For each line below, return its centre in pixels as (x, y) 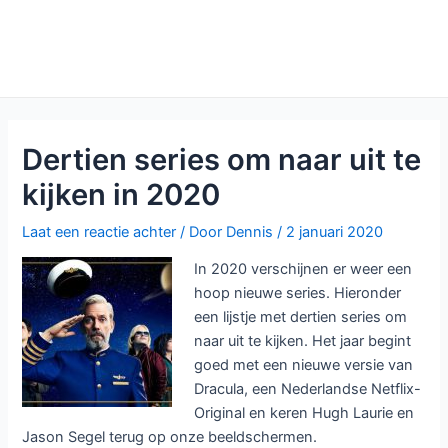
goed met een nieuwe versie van (304, 365)
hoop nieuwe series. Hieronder (298, 293)
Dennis (252, 231)
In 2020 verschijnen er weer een (303, 269)
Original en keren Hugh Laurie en (304, 413)
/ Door (203, 231)
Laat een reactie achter (99, 231)
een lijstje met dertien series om (301, 317)
